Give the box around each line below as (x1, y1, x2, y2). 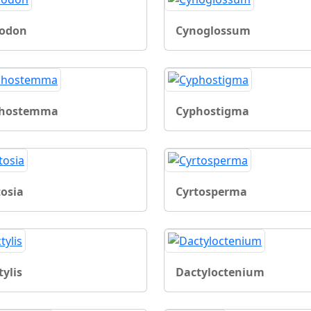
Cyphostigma (176, 103, 249, 119)
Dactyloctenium (176, 264, 264, 280)
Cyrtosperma (176, 183, 247, 199)
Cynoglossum (176, 22, 251, 38)
